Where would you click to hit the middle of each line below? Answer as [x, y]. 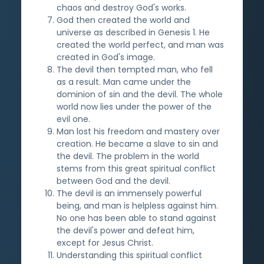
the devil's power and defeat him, [126, 230]
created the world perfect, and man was [140, 44]
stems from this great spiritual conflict [136, 168]
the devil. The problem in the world [128, 156]
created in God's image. [106, 57]
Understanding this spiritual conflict [129, 255]
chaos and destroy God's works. [121, 7]
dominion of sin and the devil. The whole [140, 94]
